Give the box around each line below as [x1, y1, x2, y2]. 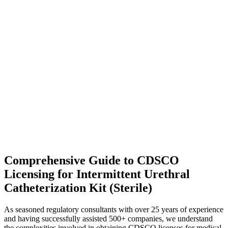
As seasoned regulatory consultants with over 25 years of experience [4, 205, 223, 214]
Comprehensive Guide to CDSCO [4, 154, 179, 167]
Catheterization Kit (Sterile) [4, 181, 152, 195]
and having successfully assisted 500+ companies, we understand [4, 214, 213, 223]
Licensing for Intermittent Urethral [4, 167, 190, 181]
